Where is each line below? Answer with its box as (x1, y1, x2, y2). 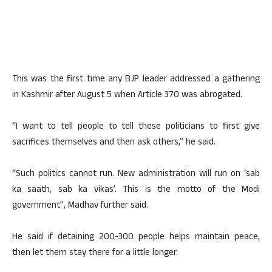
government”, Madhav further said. (12, 199, 148, 214)
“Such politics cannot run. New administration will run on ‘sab (12, 167, 260, 182)
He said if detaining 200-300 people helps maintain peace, (12, 230, 260, 245)
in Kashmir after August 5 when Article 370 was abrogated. (12, 88, 242, 103)
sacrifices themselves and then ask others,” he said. (12, 135, 216, 151)
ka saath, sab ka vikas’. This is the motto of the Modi (12, 183, 260, 198)
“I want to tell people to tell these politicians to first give (12, 120, 260, 135)
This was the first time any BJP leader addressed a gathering (12, 72, 260, 87)
